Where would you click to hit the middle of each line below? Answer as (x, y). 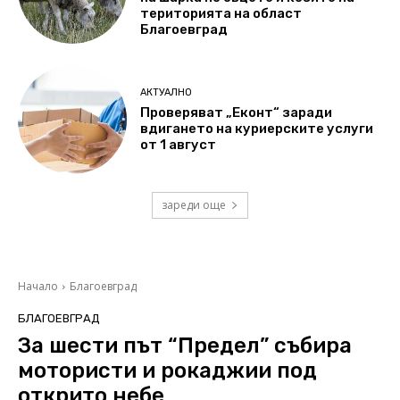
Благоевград (184, 30)
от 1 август (179, 144)
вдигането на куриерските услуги (257, 128)
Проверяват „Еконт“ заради (237, 112)
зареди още (194, 205)
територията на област (221, 14)
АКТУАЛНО (167, 92)
